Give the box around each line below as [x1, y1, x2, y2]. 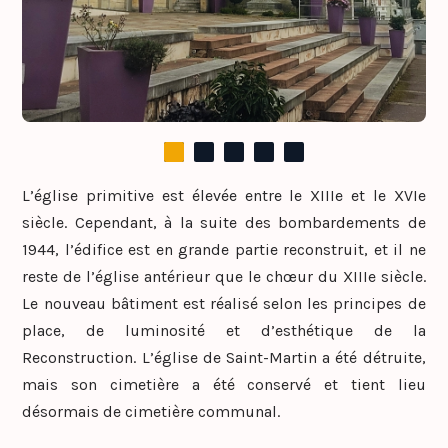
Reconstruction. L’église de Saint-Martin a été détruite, [22, 347, 426, 367]
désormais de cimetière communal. [22, 401, 281, 421]
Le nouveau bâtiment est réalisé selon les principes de [22, 293, 426, 313]
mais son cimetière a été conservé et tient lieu [22, 374, 426, 394]
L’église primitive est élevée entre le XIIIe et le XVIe [22, 185, 426, 205]
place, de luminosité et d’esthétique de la [22, 320, 426, 340]
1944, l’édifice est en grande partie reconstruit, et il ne [22, 239, 426, 259]
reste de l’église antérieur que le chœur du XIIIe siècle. [22, 266, 426, 286]
